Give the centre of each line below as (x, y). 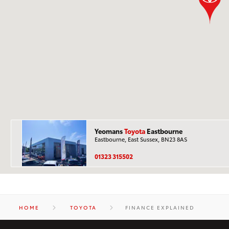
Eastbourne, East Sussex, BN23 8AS (141, 139)
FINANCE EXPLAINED (160, 207)
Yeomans (109, 131)
